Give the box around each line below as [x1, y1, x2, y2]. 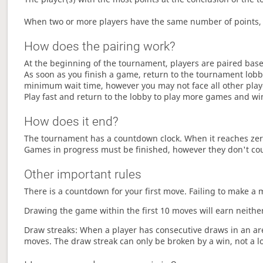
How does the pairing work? [24, 39, 176, 54]
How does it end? [24, 114, 119, 129]
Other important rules [24, 167, 142, 182]
